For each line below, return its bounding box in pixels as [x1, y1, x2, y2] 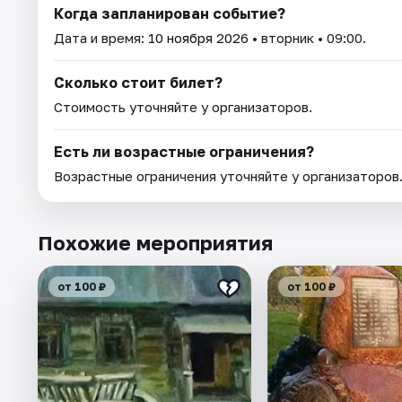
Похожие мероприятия [38, 230, 273, 255]
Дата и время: [54, 29, 148, 46]
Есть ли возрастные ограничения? [54, 142, 314, 161]
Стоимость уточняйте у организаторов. [54, 98, 312, 115]
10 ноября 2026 [148, 29, 249, 46]
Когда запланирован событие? [54, 4, 285, 22]
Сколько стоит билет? [54, 73, 223, 92]
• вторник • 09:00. [249, 29, 366, 46]
